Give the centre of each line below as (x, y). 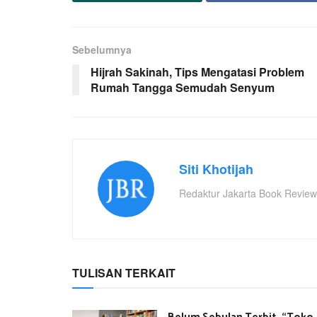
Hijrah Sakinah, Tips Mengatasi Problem (197, 72)
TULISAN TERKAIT (124, 273)
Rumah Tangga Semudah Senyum (183, 88)
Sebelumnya (102, 50)
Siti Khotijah (216, 169)
